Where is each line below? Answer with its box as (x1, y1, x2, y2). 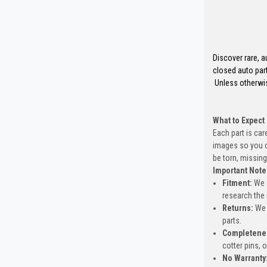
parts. (222, 216, 245, 226)
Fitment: (222, 178, 252, 188)
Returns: (222, 203, 253, 213)
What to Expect (212, 116, 265, 126)
